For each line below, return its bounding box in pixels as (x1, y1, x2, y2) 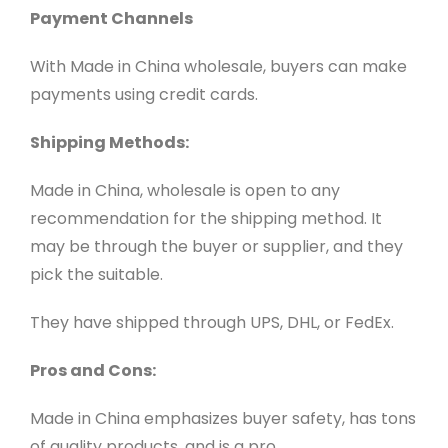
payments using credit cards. (29, 83, 258, 107)
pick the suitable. (29, 263, 163, 287)
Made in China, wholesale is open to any (29, 179, 340, 203)
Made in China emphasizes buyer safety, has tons (29, 407, 416, 431)
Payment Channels (29, 7, 193, 31)
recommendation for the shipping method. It (29, 207, 382, 231)
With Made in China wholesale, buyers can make (29, 55, 407, 79)
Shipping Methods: (29, 131, 189, 155)
